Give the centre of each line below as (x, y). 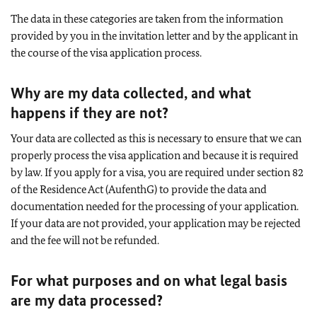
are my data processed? (87, 300)
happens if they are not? (90, 113)
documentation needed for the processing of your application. (155, 206)
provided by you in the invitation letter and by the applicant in (154, 35)
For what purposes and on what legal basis (149, 280)
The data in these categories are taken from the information (147, 18)
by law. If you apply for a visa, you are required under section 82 (157, 172)
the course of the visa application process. (106, 52)
